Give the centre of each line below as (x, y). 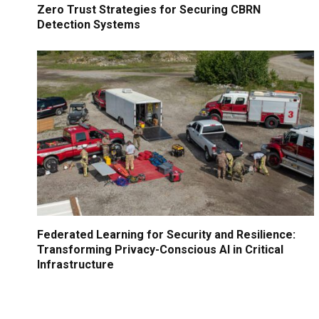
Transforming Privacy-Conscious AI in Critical (160, 250)
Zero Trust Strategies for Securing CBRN (149, 10)
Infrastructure (75, 265)
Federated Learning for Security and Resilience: (166, 235)
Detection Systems (89, 25)
